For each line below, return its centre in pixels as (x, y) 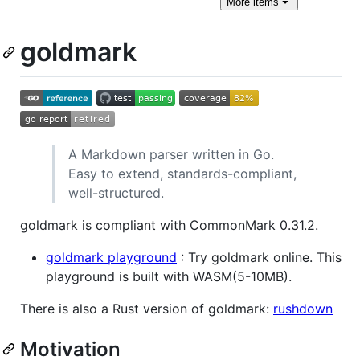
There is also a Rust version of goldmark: (147, 308)
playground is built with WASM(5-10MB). (169, 276)
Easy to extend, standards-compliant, (182, 173)
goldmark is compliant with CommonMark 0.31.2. (169, 225)
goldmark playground (111, 257)
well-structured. (116, 192)
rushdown (303, 308)
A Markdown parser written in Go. (171, 154)
